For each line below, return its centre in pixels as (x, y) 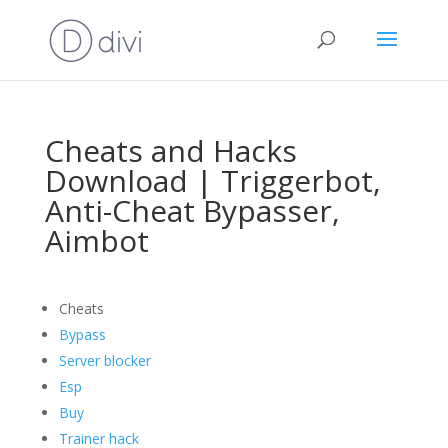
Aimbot (96, 240)
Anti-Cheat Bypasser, (192, 210)
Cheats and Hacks (170, 150)
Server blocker (104, 360)
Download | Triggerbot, (212, 180)
